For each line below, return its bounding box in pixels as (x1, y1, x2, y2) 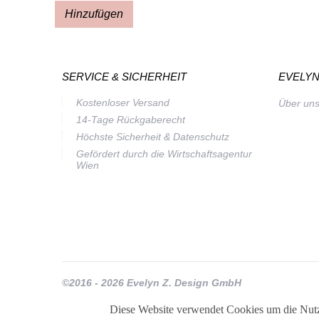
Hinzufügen (65, 7, 123, 20)
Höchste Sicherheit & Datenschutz (76, 130, 229, 142)
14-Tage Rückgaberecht (76, 113, 185, 125)
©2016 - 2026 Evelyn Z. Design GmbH (62, 276, 241, 288)
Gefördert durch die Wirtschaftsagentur (76, 147, 252, 159)
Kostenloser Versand (76, 96, 169, 108)
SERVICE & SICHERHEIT (62, 70, 187, 83)
